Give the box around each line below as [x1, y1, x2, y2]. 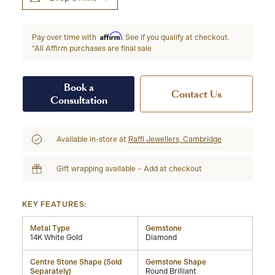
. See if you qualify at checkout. [122, 33, 230, 42]
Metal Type [30, 224, 70, 233]
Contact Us [171, 87, 222, 101]
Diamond [145, 233, 177, 242]
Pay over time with [32, 33, 98, 42]
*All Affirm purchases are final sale [32, 44, 152, 53]
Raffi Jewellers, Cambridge [128, 135, 222, 144]
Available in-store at [56, 135, 128, 144]
